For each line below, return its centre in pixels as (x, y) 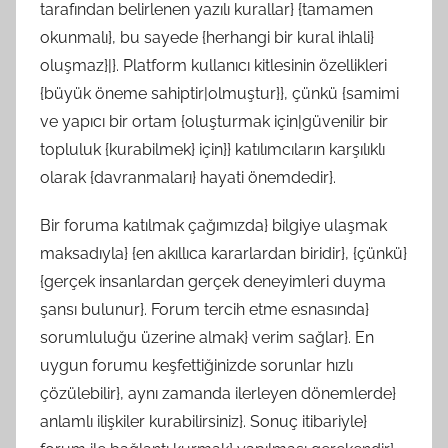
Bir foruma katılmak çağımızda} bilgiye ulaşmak (213, 225)
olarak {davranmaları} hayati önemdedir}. (188, 177)
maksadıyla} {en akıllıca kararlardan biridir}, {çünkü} (223, 253)
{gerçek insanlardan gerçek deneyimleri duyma (213, 281)
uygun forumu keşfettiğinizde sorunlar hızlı (196, 365)
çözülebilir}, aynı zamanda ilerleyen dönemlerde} (218, 393)
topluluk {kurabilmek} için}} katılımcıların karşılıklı (212, 149)
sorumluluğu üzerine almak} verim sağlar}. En (207, 337)
